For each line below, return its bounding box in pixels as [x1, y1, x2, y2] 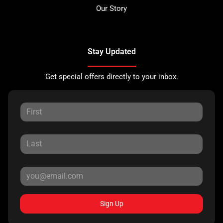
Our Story [96, 3, 127, 13]
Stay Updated [87, 46, 136, 56]
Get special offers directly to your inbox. [45, 72, 178, 81]
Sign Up [100, 200, 123, 208]
